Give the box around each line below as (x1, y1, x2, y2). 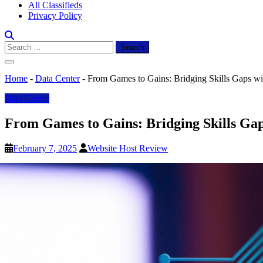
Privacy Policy (28, 11, 82, 21)
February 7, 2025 (13, 143, 77, 153)
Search (4, 41, 29, 50)
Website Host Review (87, 143, 168, 153)
